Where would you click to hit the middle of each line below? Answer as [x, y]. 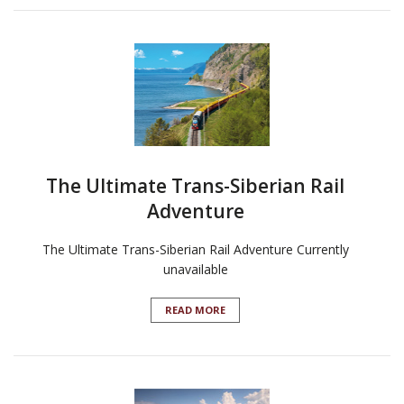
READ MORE [195, 310]
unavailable [195, 270]
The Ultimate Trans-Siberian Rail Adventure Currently [195, 250]
